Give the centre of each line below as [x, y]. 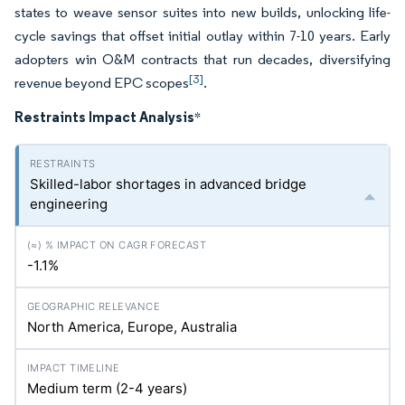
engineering [69, 204]
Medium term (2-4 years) [107, 388]
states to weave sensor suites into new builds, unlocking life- [202, 12]
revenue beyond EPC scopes [102, 83]
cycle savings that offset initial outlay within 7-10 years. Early [202, 36]
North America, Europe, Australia [132, 327]
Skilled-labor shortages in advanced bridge [168, 184]
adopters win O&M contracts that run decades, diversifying [202, 59]
